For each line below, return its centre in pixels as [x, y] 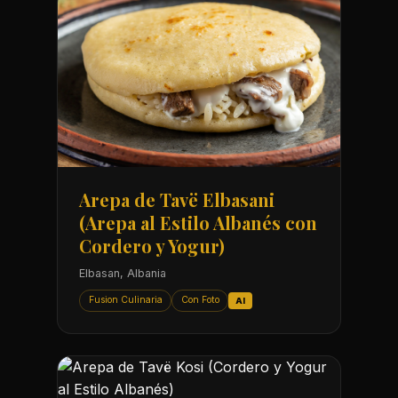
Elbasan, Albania [123, 273]
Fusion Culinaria [125, 300]
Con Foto [200, 300]
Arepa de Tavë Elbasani [177, 199]
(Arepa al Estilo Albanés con [198, 222]
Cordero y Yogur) [152, 245]
